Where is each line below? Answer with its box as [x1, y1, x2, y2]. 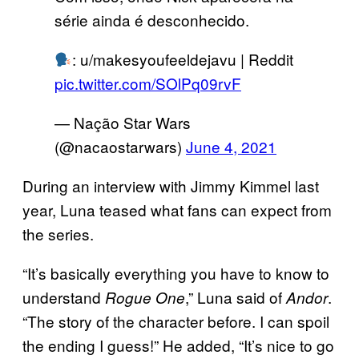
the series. [22, 222, 94, 244]
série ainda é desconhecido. [54, 8, 249, 30]
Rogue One [105, 286, 185, 308]
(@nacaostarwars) [54, 135, 186, 157]
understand [22, 285, 105, 308]
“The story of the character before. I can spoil [22, 309, 329, 332]
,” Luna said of [185, 285, 286, 308]
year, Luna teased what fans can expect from [22, 198, 332, 220]
